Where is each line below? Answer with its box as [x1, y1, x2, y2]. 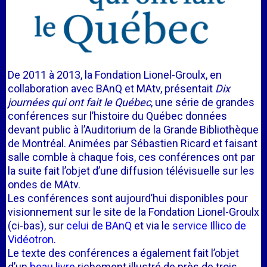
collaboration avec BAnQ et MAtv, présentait [8, 82, 215, 95]
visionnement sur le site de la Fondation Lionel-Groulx [8, 206, 259, 218]
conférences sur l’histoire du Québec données [8, 110, 227, 122]
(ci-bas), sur [8, 219, 66, 232]
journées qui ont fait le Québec [8, 96, 151, 108]
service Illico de [172, 219, 246, 232]
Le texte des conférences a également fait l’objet [8, 247, 239, 259]
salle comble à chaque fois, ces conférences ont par [8, 151, 255, 163]
